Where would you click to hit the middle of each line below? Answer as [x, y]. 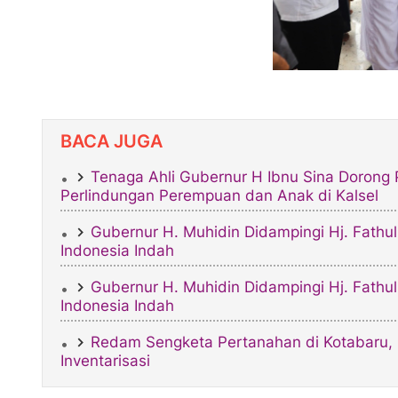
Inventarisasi [105, 361]
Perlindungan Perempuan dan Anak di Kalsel [219, 196]
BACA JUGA [111, 141]
